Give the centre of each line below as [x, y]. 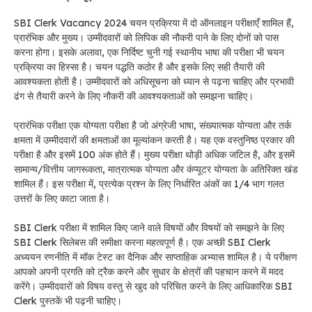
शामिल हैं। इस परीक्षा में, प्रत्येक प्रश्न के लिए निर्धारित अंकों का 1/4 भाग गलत [149, 184]
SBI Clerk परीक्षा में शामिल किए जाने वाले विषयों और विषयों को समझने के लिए [149, 227]
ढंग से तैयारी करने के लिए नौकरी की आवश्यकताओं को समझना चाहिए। [134, 96]
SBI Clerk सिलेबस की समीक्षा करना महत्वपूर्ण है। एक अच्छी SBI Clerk [142, 242]
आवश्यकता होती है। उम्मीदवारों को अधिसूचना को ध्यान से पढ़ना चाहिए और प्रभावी [154, 81]
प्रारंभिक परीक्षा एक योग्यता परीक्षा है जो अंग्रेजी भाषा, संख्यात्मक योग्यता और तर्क [153, 125]
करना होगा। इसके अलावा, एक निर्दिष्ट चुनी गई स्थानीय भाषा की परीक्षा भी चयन [149, 52]
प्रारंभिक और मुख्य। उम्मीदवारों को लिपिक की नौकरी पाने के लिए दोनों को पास [146, 37]
